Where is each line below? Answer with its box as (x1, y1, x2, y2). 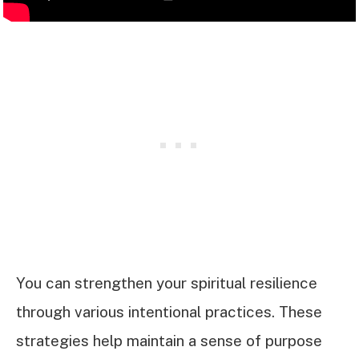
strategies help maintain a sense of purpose (16, 332, 322, 350)
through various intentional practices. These (16, 303, 322, 321)
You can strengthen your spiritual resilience (16, 274, 317, 292)
